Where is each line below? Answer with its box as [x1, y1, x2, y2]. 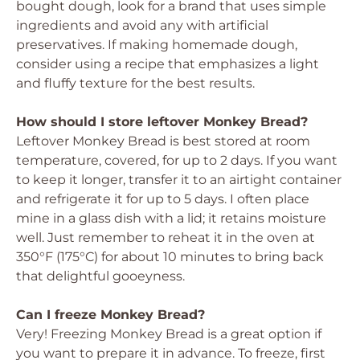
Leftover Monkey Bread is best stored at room [16, 133, 310, 149]
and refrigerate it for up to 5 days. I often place [16, 191, 309, 207]
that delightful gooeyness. [16, 268, 185, 284]
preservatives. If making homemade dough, [16, 37, 297, 52]
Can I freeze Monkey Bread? [16, 307, 205, 322]
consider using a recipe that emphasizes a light [16, 56, 319, 72]
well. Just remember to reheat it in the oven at [16, 230, 315, 245]
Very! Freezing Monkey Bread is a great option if [16, 326, 321, 342]
